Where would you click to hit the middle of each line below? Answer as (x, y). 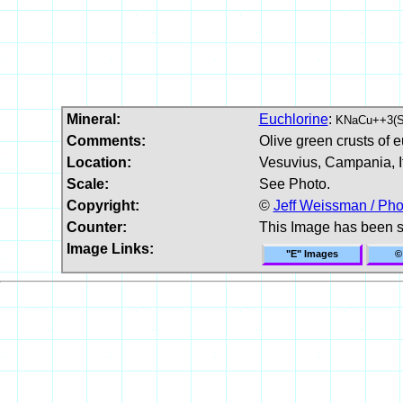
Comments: (106, 140)
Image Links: (110, 248)
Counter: (96, 227)
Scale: (87, 184)
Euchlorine (293, 119)
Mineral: (93, 119)
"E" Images (312, 253)
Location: (99, 162)
